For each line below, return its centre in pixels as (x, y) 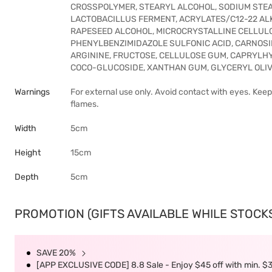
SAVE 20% (57, 253)
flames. (85, 104)
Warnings (32, 92)
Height (28, 153)
